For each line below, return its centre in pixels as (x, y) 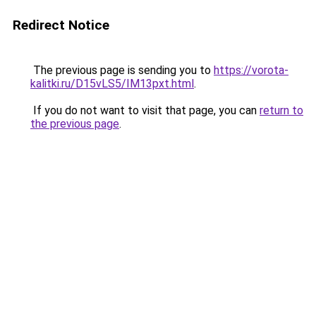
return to (281, 110)
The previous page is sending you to (122, 70)
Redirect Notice (61, 25)
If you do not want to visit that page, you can (145, 110)
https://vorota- (251, 70)
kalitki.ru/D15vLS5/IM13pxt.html (112, 84)
